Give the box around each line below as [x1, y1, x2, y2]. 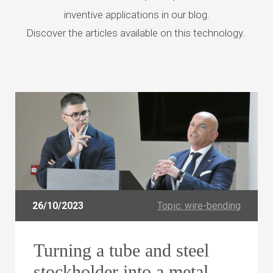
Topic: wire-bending [157, 200, 241, 212]
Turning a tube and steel [33, 240, 209, 261]
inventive [63, 8, 105, 21]
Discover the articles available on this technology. [26, 26, 245, 39]
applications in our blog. [105, 8, 210, 21]
